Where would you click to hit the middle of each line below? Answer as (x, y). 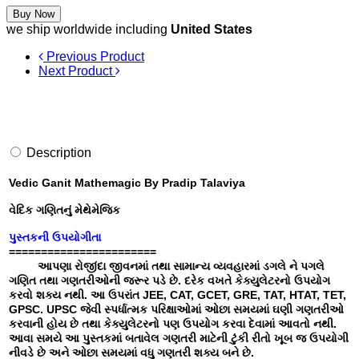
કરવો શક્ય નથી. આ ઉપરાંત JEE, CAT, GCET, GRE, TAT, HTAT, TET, (177, 295)
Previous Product (94, 57)
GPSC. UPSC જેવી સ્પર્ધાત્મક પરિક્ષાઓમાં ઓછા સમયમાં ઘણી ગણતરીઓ (176, 310)
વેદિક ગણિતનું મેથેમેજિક (66, 210)
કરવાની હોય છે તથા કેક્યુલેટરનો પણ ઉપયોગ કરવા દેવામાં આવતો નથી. (173, 324)
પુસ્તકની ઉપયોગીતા (55, 238)
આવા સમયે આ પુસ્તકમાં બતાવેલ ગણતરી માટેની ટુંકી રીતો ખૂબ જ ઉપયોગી (179, 339)
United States (212, 30)
